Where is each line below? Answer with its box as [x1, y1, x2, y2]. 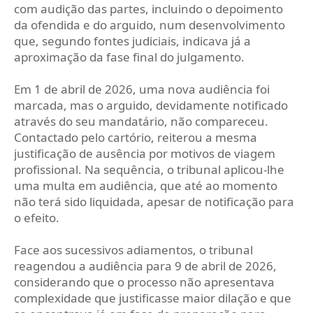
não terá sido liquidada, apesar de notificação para [14, 194, 294, 210]
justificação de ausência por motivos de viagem [14, 145, 275, 162]
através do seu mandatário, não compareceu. [14, 113, 268, 130]
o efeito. [14, 210, 59, 226]
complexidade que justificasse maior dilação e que [14, 290, 291, 307]
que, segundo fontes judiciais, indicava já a [14, 33, 251, 50]
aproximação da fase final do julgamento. [14, 49, 245, 66]
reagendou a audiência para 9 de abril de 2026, [14, 258, 277, 275]
